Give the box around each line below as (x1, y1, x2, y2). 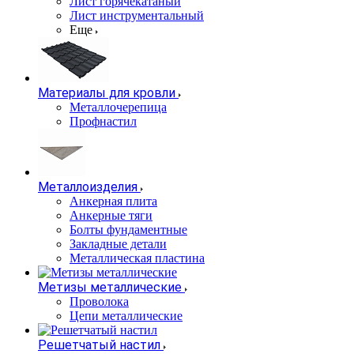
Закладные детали (70, 237, 167, 250)
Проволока (70, 295, 129, 308)
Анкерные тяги (70, 209, 153, 222)
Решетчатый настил (38, 337, 160, 352)
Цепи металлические (70, 309, 183, 322)
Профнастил (70, 115, 137, 128)
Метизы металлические (38, 280, 182, 295)
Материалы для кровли (38, 85, 175, 100)
